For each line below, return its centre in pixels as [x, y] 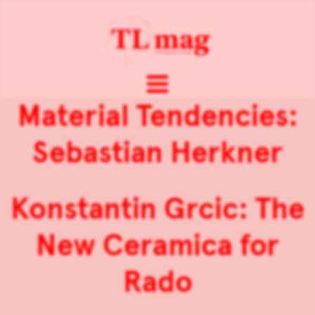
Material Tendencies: [157, 116]
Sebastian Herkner [157, 153]
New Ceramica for [157, 246]
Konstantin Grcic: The [157, 209]
